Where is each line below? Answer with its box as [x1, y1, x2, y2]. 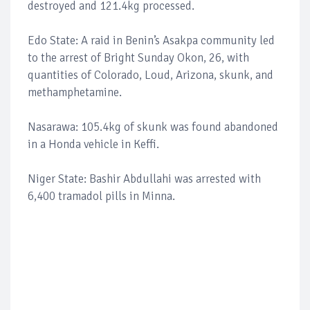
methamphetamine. [28, 85, 122, 100]
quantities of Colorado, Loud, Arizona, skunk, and [28, 68, 273, 83]
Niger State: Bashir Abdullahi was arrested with [28, 172, 261, 187]
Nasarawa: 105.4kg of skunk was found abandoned [28, 120, 278, 135]
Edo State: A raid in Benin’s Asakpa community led [28, 33, 275, 48]
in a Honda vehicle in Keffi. [28, 137, 159, 152]
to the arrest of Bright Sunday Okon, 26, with [28, 51, 249, 66]
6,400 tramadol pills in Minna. [28, 189, 175, 204]
